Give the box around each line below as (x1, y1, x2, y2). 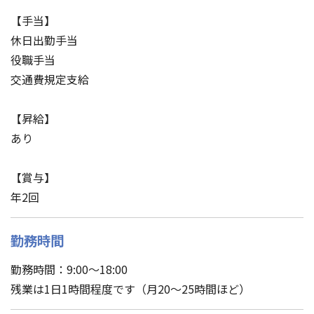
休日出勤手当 (11, 31, 78, 48)
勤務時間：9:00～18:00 (11, 260, 128, 278)
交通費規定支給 (11, 70, 89, 88)
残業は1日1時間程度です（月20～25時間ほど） (11, 280, 250, 297)
